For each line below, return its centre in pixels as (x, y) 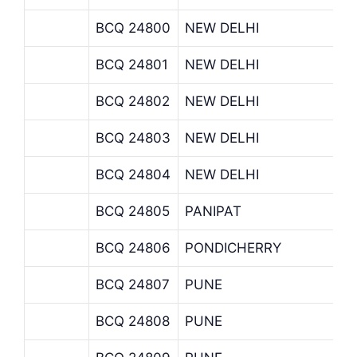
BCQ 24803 (133, 137)
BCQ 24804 (133, 174)
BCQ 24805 (133, 211)
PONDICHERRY (233, 247)
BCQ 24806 (133, 247)
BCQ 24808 (133, 321)
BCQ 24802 (133, 101)
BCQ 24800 (133, 27)
